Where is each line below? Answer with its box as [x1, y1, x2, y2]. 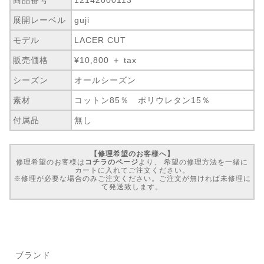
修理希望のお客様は [16, 157, 85, 166]
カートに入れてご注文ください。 [74, 166, 190, 174]
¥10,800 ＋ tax [74, 55, 137, 65]
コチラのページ [85, 157, 138, 166]
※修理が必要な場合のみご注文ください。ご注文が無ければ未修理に [13, 174, 251, 183]
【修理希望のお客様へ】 [90, 149, 174, 158]
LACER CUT [74, 35, 127, 45]
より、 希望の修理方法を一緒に [138, 157, 248, 166]
